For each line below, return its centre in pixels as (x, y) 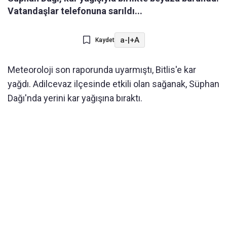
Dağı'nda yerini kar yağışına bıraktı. (75, 98)
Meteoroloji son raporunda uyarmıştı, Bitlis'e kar (102, 70)
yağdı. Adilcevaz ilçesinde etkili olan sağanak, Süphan (113, 84)
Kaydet (105, 40)
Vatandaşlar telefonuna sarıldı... (75, 11)
